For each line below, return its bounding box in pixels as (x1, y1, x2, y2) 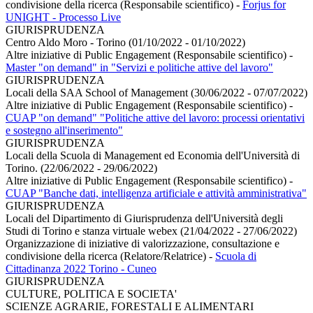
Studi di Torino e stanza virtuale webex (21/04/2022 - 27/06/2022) (6, 224, 297, 237)
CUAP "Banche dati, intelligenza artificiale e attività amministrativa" (6, 187, 307, 199)
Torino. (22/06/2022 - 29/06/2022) (6, 161, 157, 174)
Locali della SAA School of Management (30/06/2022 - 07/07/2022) (6, 86, 307, 99)
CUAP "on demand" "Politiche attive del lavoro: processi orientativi (6, 111, 305, 124)
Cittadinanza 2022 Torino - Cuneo (6, 262, 156, 275)
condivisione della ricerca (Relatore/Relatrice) (6, 249, 209, 262)
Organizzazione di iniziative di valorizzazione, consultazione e (6, 237, 279, 249)
